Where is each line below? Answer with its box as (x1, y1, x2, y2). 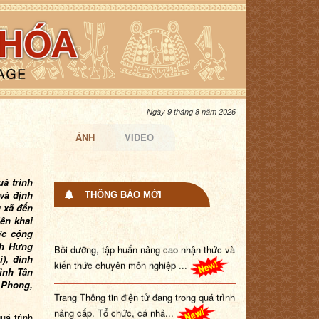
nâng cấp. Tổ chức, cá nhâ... (54, 294, 177, 308)
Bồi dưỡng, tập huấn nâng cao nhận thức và (54, 231, 235, 245)
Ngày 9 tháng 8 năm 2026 (147, 105, 236, 117)
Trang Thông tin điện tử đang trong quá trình (54, 278, 235, 293)
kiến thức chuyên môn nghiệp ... (54, 246, 190, 261)
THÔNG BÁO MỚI (85, 189, 162, 200)
